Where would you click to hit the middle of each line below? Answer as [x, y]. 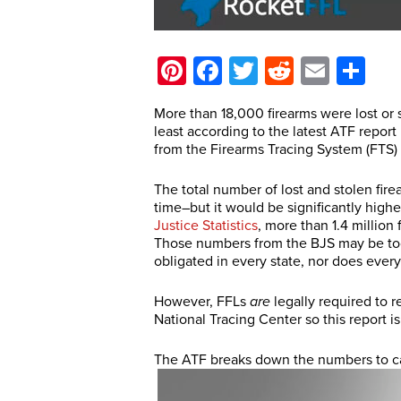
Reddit [333, 71]
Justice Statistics [206, 226]
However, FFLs [202, 302]
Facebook [284, 71]
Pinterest [242, 71]
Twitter [299, 71]
